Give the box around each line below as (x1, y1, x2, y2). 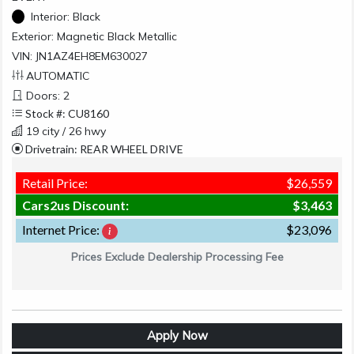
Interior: (31, 9, 70, 24)
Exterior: (12, 28, 54, 43)
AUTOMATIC (23, 68, 89, 83)
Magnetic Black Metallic (54, 28, 177, 43)
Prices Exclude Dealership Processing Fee (70, 249, 284, 264)
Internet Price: (22, 221, 102, 237)
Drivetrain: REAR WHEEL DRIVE (23, 141, 183, 156)
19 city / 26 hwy (23, 123, 106, 138)
